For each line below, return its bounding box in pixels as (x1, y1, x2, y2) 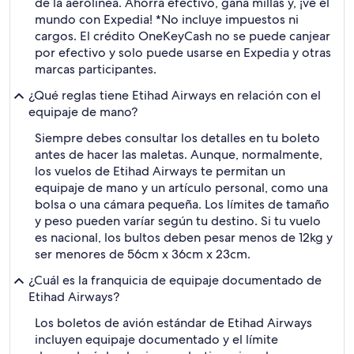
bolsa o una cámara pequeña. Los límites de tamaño (35, 196, 330, 213)
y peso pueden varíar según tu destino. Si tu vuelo (35, 213, 321, 229)
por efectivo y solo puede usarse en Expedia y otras (35, 44, 331, 61)
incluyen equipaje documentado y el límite (35, 331, 278, 348)
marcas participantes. (35, 61, 156, 77)
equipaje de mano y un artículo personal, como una (35, 179, 328, 196)
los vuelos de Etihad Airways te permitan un (35, 163, 285, 179)
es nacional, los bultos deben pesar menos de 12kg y (35, 229, 333, 246)
